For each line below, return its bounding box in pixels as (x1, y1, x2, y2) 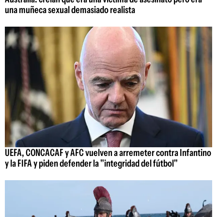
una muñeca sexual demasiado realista (5, 4, 135, 16)
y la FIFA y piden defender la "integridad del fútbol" (5, 157, 178, 169)
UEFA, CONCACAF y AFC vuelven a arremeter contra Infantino (5, 146, 211, 158)
